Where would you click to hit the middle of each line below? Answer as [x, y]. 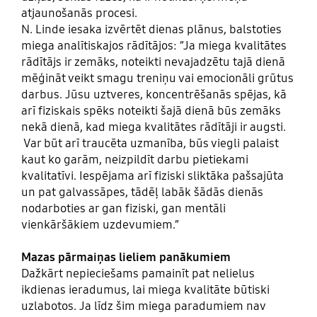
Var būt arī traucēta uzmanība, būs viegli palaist [150, 144]
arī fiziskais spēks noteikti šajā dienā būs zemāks [151, 111]
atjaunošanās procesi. [79, 13]
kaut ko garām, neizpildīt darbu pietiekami [134, 160]
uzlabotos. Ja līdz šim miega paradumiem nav [143, 306]
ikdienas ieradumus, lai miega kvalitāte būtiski [145, 290]
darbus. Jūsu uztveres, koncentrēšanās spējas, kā [154, 95]
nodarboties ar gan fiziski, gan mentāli [123, 209]
